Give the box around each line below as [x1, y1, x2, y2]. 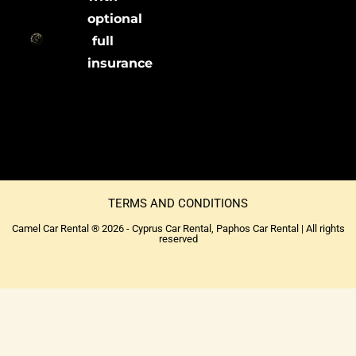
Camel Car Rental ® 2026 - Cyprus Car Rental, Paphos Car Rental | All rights [11, 222, 345, 234]
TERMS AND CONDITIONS [108, 196, 248, 211]
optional [87, 11, 143, 27]
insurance [87, 56, 153, 72]
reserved [158, 233, 198, 245]
